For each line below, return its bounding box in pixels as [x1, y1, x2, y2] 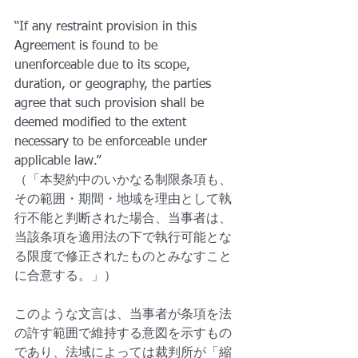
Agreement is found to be [14, 40, 161, 53]
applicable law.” [14, 155, 101, 168]
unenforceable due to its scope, [14, 59, 194, 72]
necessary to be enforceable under [14, 136, 211, 149]
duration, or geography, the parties [14, 78, 215, 91]
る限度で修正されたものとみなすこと [14, 251, 232, 264]
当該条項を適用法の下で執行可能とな [14, 232, 232, 245]
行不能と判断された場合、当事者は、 [14, 213, 232, 225]
